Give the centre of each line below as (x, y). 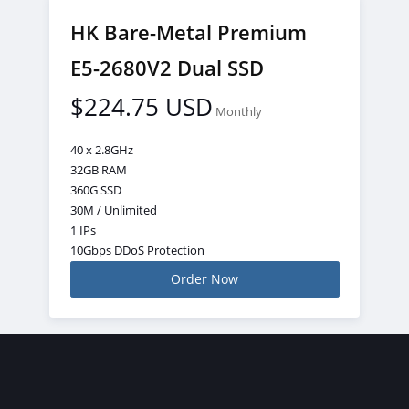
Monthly (238, 112)
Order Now (204, 279)
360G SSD (95, 190)
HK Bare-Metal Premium (188, 32)
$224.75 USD (141, 107)
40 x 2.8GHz (101, 150)
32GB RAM (98, 170)
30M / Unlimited (113, 210)
